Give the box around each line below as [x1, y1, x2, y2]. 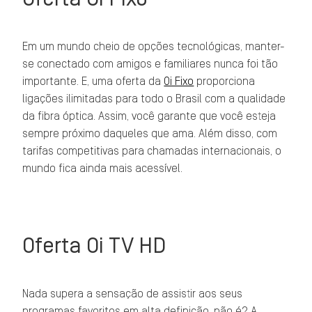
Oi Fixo [164, 76, 194, 87]
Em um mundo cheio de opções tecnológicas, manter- [22, 41, 286, 52]
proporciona [194, 76, 256, 87]
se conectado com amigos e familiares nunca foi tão [22, 58, 279, 70]
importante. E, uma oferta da [22, 76, 164, 87]
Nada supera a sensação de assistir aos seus [22, 288, 243, 299]
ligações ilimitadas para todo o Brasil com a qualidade [22, 93, 286, 104]
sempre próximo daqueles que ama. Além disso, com [22, 128, 278, 139]
